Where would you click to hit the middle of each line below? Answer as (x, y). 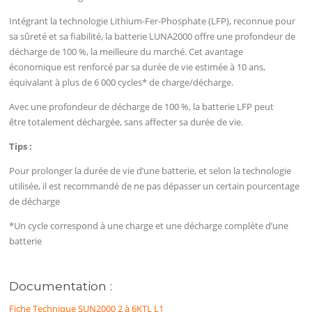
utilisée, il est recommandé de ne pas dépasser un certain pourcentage (155, 186)
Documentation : (61, 286)
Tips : (21, 146)
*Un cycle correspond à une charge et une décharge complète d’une (149, 226)
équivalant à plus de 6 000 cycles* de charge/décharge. (122, 82)
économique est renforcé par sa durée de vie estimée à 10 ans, (138, 67)
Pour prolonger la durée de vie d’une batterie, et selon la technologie (150, 171)
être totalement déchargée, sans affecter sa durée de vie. (126, 122)
